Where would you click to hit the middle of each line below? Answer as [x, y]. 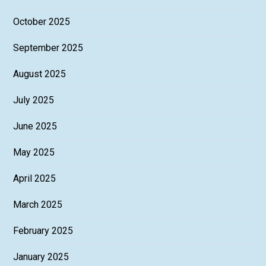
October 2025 [42, 22]
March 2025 [38, 205]
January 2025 [41, 257]
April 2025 [35, 179]
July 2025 [34, 100]
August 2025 [40, 74]
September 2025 [48, 48]
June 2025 [35, 126]
